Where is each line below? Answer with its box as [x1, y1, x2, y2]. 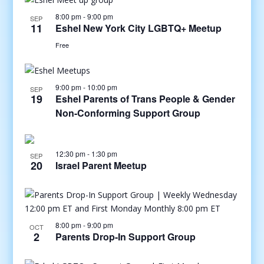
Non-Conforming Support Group [55, 106, 200, 120]
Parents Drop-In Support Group [55, 230, 196, 243]
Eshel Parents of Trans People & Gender [55, 92, 235, 105]
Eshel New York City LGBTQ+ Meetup [55, 21, 222, 35]
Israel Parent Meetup [55, 159, 147, 172]
